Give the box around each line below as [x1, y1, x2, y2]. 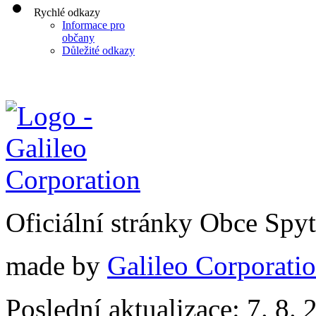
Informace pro [62, 19, 125, 32]
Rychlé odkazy [34, 6, 100, 19]
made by [6, 250, 107, 281]
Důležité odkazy [62, 44, 135, 57]
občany [62, 32, 95, 44]
